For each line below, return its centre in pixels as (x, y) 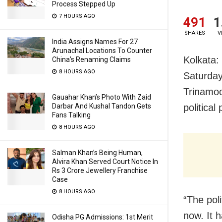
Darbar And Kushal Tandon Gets (102, 106)
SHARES (194, 33)
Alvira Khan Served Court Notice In (105, 162)
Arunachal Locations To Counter (102, 51)
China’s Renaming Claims (91, 59)
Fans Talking (71, 115)
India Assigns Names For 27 (95, 42)
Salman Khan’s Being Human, (97, 153)
